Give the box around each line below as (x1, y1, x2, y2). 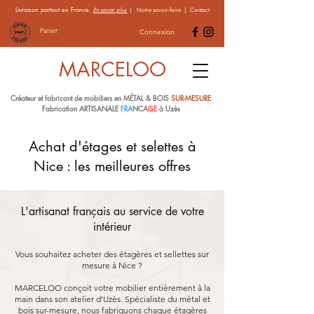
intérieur (93, 219, 131, 234)
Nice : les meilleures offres (34, 157, 191, 175)
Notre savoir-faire (136, 6, 181, 13)
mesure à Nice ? (82, 260, 142, 271)
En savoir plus (93, 6, 128, 13)
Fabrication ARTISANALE (41, 103, 121, 114)
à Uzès (156, 103, 182, 114)
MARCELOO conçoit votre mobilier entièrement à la (14, 282, 210, 293)
